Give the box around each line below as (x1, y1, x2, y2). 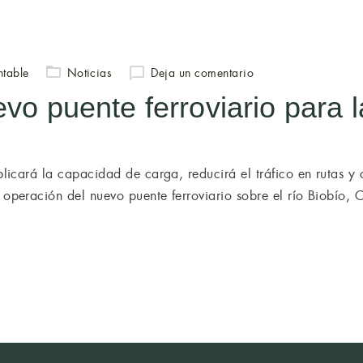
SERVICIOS (220, 23, 274, 38)
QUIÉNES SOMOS (111, 23, 203, 38)
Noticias (66, 66, 113, 80)
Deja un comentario (151, 66, 254, 80)
